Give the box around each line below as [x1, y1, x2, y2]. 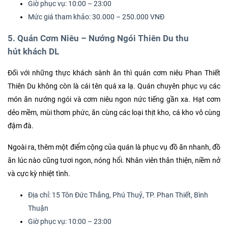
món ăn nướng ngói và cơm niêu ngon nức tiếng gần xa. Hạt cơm [8, 95, 220, 104]
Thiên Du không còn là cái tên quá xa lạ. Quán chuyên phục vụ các [8, 82, 220, 91]
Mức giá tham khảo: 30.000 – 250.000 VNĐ [28, 13, 164, 22]
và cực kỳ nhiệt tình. [8, 169, 70, 179]
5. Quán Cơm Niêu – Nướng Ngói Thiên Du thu [8, 34, 189, 44]
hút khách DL [8, 47, 59, 57]
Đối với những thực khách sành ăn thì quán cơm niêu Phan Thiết [8, 69, 220, 78]
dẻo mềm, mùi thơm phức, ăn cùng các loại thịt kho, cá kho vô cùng [8, 108, 220, 118]
